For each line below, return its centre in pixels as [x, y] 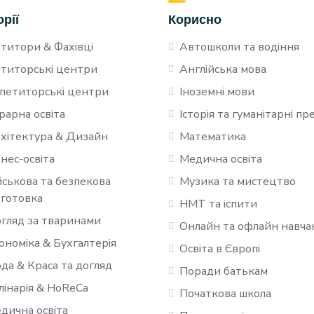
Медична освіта [221, 159]
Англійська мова [223, 69]
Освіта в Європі [220, 249]
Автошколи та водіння [239, 47]
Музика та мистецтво [238, 182]
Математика [213, 137]
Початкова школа [225, 294]
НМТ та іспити [218, 204]
